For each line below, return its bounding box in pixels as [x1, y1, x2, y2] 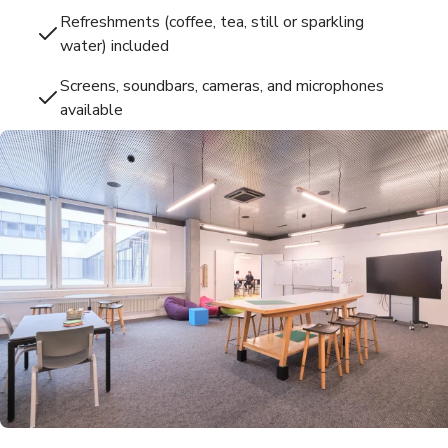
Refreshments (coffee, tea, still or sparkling [60, 10, 364, 33]
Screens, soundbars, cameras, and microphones [60, 74, 384, 97]
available [60, 98, 123, 121]
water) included [60, 34, 169, 57]
